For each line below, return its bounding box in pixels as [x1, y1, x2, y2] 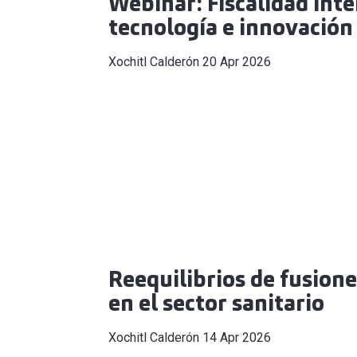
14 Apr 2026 [202, 329, 271, 345]
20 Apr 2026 [202, 53, 271, 69]
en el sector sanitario [108, 288, 324, 318]
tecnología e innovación [108, 12, 353, 42]
